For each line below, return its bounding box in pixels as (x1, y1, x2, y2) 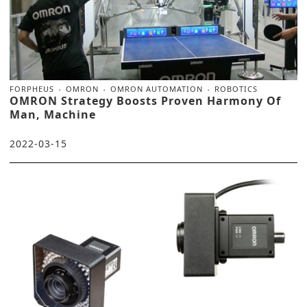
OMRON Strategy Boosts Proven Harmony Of (10, 93, 281, 109)
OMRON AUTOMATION (110, 84, 203, 95)
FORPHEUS (10, 84, 54, 95)
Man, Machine (10, 107, 96, 123)
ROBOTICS (214, 84, 258, 95)
